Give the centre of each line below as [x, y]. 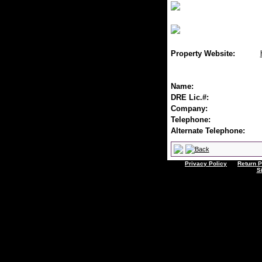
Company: [189, 108]
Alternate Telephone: [208, 131]
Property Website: [203, 54]
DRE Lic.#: [189, 97]
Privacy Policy [206, 163]
